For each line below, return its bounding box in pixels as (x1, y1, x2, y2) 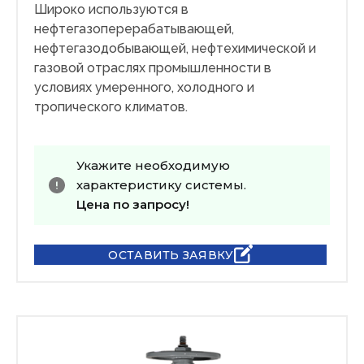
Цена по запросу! (76, 197, 189, 213)
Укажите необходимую (76, 158, 230, 174)
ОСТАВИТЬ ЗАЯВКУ (108, 247, 234, 262)
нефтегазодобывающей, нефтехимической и (34, 41, 316, 57)
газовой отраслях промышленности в (34, 60, 271, 76)
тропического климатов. (34, 99, 188, 115)
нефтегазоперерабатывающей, (34, 21, 234, 37)
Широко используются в (34, 2, 188, 18)
